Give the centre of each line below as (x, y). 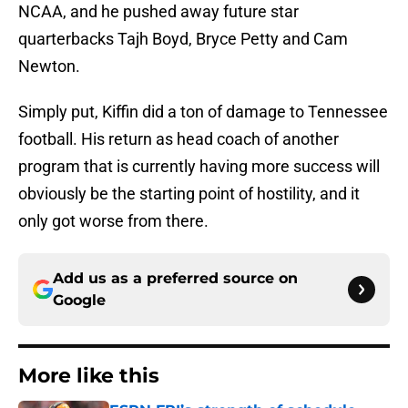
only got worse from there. (113, 221)
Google (79, 301)
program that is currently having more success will (199, 167)
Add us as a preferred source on (175, 279)
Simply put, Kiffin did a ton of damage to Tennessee (203, 112)
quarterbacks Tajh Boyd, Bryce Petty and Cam (183, 39)
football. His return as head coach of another (178, 139)
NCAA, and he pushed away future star (158, 12)
